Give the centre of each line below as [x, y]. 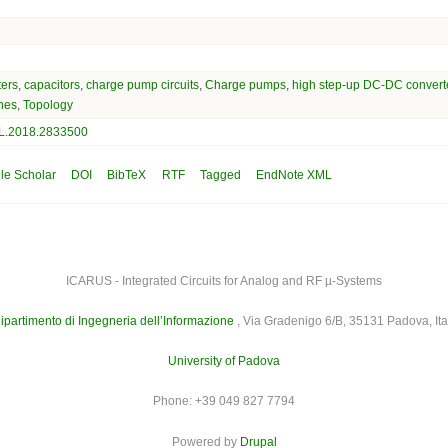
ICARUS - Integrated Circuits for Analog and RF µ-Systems [224, 281]
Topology [48, 104]
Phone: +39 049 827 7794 [224, 401]
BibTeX [127, 174]
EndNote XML [293, 174]
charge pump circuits [143, 84]
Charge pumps [246, 84]
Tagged [220, 174]
